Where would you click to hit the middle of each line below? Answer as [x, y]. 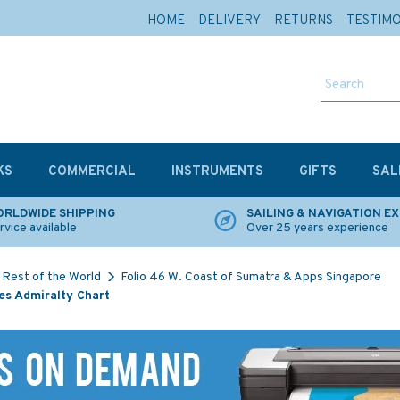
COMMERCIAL [92, 172]
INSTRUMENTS [217, 172]
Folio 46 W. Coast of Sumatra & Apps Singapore [251, 277]
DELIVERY [229, 21]
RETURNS [304, 21]
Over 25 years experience [317, 228]
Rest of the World [51, 277]
